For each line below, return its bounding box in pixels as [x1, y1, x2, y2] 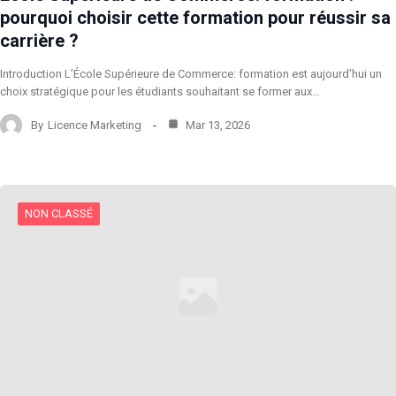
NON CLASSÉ [25, 207, 93, 221]
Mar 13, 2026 [183, 118, 250, 132]
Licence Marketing [48, 118, 141, 132]
